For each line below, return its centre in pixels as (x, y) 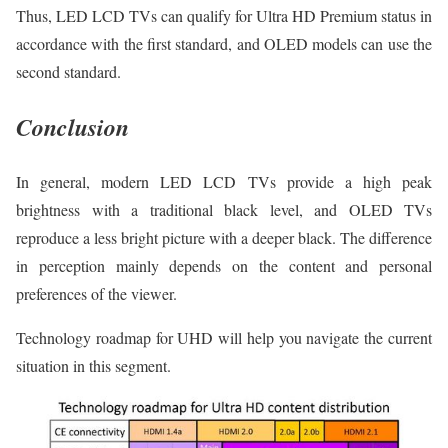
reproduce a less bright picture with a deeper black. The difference (224, 238)
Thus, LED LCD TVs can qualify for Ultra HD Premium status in (224, 16)
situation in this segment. (93, 366)
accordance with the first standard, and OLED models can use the (224, 44)
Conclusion (72, 127)
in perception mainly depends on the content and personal (224, 266)
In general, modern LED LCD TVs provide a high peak (224, 182)
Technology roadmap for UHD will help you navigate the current (224, 338)
